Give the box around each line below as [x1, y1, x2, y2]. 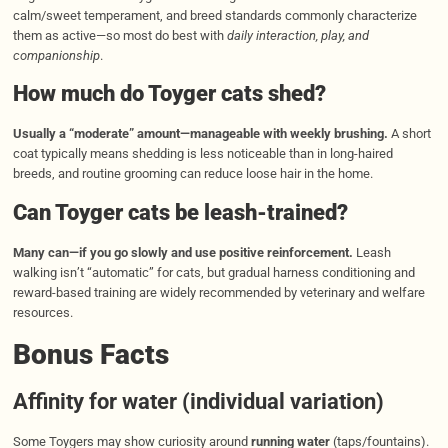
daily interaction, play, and [226, 27, 369, 43]
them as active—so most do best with [12, 27, 227, 43]
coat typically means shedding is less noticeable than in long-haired [12, 146, 393, 162]
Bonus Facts [12, 337, 169, 371]
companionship [12, 47, 100, 63]
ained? [282, 199, 348, 225]
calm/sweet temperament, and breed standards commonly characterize [12, 7, 417, 23]
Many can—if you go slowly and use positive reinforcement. [12, 244, 353, 260]
